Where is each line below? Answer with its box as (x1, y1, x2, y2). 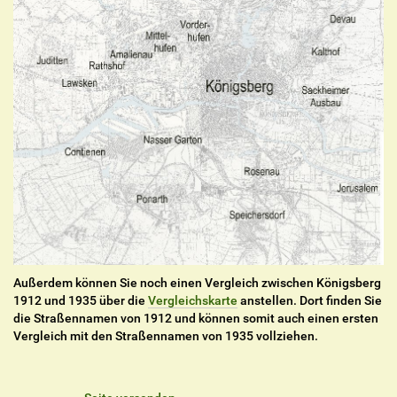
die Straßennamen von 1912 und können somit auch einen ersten (13, 311, 378, 326)
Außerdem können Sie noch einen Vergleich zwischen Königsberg (13, 276, 381, 291)
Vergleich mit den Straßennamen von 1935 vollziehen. (13, 329, 318, 344)
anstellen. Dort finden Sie (237, 293, 382, 308)
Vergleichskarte (148, 293, 237, 308)
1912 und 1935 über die (13, 293, 148, 308)
